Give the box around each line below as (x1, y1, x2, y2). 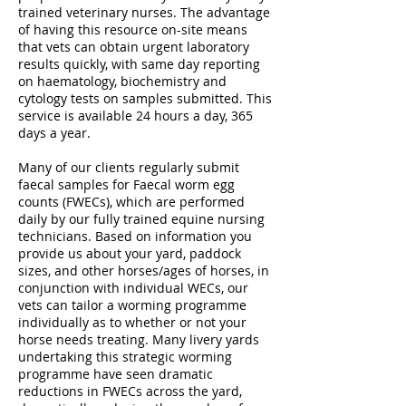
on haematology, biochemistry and (18, 72, 227, 91)
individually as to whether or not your (18, 314, 246, 332)
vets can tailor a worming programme (18, 296, 246, 314)
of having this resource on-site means (18, 21, 247, 39)
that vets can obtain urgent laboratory (18, 38, 249, 56)
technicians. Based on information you (18, 227, 252, 246)
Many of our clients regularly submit (18, 159, 239, 177)
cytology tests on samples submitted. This (18, 90, 272, 108)
